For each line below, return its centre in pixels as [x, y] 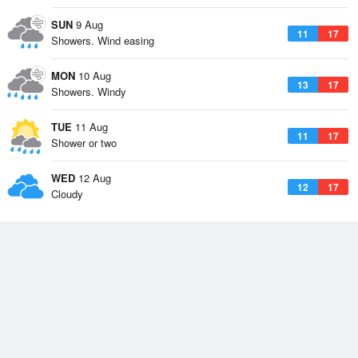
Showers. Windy [89, 91]
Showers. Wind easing [103, 40]
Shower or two [84, 143]
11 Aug [90, 127]
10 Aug [93, 76]
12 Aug [93, 178]
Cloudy [67, 194]
